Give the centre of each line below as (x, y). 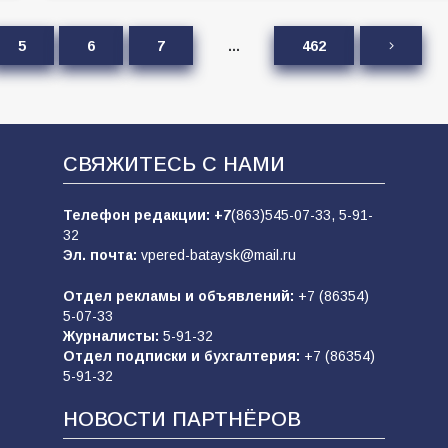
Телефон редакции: (138, 215)
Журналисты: (110, 336)
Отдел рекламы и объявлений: (180, 296)
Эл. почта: (101, 255)
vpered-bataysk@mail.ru (218, 255)
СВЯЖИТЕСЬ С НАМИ (173, 164)
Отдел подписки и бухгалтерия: (183, 356)
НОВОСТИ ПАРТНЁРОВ (181, 419)
